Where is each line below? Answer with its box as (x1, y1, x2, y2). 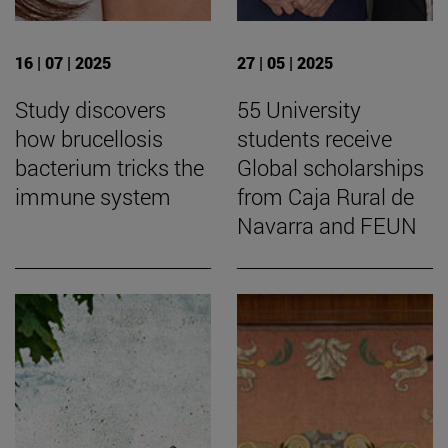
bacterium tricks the (15, 153, 204, 183)
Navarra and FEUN (237, 211, 417, 241)
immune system (15, 182, 171, 212)
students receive (237, 124, 392, 154)
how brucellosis (15, 124, 163, 154)
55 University (237, 95, 361, 125)
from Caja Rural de (237, 182, 414, 212)
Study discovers (15, 95, 166, 125)
